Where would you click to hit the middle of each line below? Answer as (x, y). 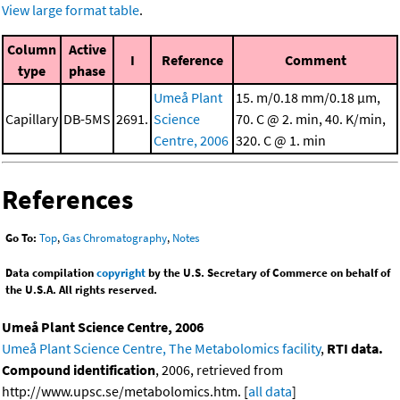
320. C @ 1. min (281, 141)
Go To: (21, 237)
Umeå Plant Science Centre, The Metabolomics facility (161, 348)
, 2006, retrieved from (219, 369)
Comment (315, 60)
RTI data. (355, 348)
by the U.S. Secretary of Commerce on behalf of (268, 272)
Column (32, 50)
